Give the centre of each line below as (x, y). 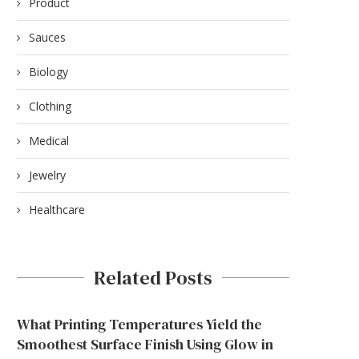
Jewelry (47, 175)
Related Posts (153, 277)
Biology (48, 71)
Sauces (47, 37)
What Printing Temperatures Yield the (139, 324)
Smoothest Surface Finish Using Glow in (145, 344)
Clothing (50, 106)
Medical (49, 140)
